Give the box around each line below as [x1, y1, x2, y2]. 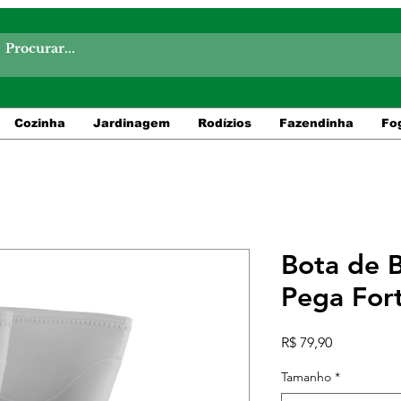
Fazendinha [278, 115, 354, 130]
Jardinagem [92, 115, 170, 130]
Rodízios [197, 115, 252, 130]
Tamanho [281, 368, 331, 385]
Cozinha [13, 115, 65, 130]
